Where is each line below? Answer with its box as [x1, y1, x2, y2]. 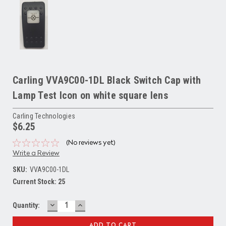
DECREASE [48, 199, 92, 210]
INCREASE [76, 199, 118, 210]
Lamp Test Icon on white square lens [13, 89, 168, 101]
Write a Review [13, 149, 60, 157]
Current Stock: [13, 177, 58, 186]
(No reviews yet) [66, 139, 116, 146]
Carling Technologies [13, 111, 75, 120]
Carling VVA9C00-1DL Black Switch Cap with [13, 74, 201, 86]
